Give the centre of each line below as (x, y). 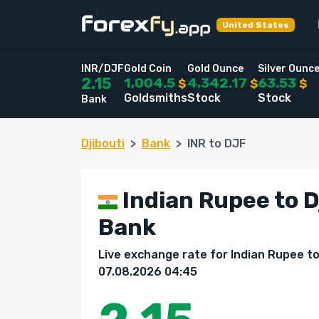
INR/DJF (103, 69)
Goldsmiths (156, 98)
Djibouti (103, 143)
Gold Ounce (215, 69)
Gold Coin (148, 69)
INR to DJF (216, 143)
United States (255, 25)
